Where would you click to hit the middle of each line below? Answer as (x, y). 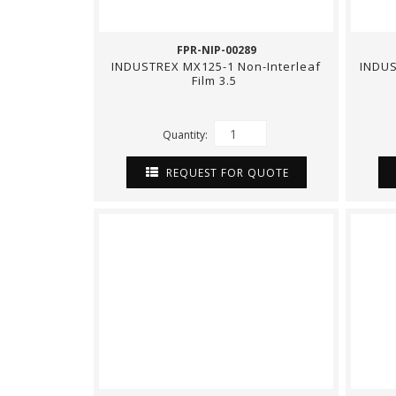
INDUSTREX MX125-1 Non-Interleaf (216, 66)
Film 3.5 (216, 80)
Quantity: (186, 134)
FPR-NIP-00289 (216, 50)
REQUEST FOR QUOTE (225, 172)
